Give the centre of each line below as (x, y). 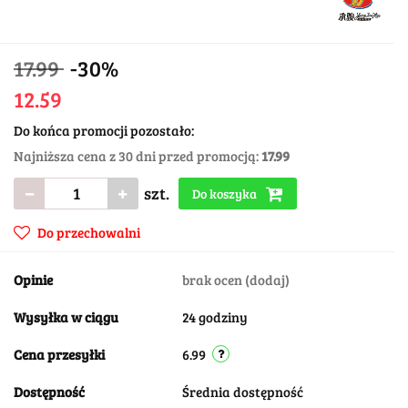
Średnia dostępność (244, 391)
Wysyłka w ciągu (66, 316)
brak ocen (214, 279)
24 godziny (215, 316)
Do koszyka (226, 193)
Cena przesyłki (59, 354)
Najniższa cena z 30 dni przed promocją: (138, 155)
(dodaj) (267, 279)
